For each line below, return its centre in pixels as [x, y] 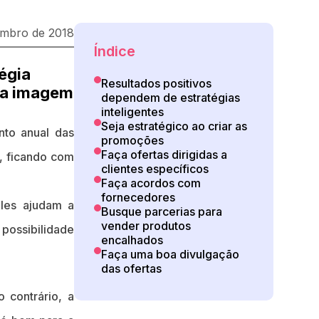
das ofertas [131, 268]
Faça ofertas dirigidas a [164, 155]
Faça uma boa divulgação [170, 254]
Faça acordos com [151, 183]
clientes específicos [155, 169]
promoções [132, 140]
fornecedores [138, 197]
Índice [115, 51]
